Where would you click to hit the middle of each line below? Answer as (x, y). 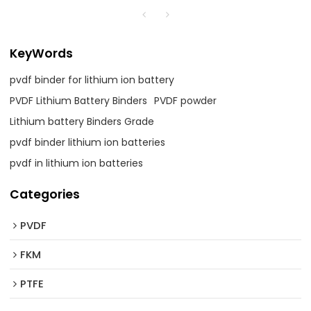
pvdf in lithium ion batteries (77, 163)
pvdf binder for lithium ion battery (92, 80)
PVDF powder (186, 101)
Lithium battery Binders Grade (82, 122)
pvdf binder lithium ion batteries (88, 143)
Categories (45, 195)
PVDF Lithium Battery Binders (79, 101)
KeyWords (42, 54)
